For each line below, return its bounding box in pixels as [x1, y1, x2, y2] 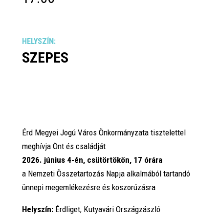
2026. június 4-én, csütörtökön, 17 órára [22, 155, 162, 165]
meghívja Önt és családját [22, 141, 106, 152]
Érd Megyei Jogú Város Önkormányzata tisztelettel [22, 128, 186, 138]
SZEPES [22, 49, 68, 66]
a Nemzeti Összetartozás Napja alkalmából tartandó [22, 169, 190, 179]
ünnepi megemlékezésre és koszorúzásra [22, 182, 155, 193]
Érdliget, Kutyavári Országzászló [53, 204, 160, 215]
